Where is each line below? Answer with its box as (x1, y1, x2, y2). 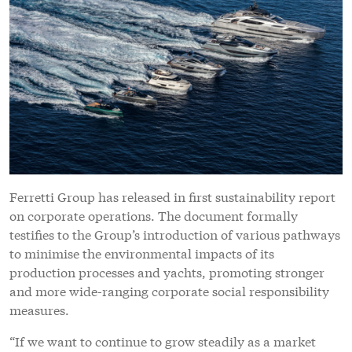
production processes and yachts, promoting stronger (9, 262, 324, 281)
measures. (9, 300, 69, 319)
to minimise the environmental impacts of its (9, 244, 274, 262)
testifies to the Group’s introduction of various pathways (9, 225, 340, 244)
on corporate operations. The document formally (9, 206, 298, 225)
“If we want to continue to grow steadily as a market (9, 332, 316, 350)
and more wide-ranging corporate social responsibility (9, 281, 329, 300)
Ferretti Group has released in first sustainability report (9, 187, 335, 206)
